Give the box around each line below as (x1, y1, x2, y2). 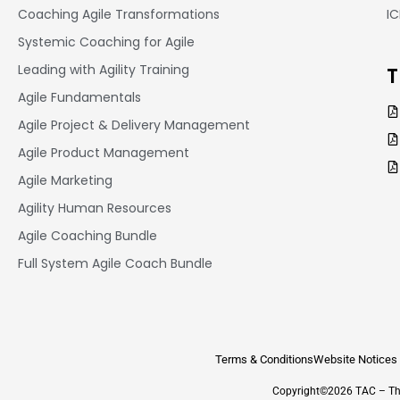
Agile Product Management (18, 144, 189, 162)
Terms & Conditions (215, 353, 314, 367)
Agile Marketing (18, 171, 112, 190)
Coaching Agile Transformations (18, 5, 220, 24)
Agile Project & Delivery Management (18, 116, 250, 135)
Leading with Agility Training (18, 61, 189, 79)
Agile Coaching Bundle (18, 227, 157, 246)
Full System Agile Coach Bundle (18, 254, 212, 273)
